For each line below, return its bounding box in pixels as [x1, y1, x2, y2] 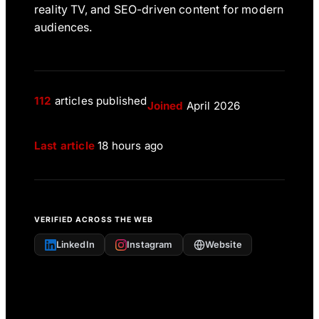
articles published [51, 93, 147, 108]
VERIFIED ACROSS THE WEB [34, 215, 153, 225]
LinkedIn [56, 239, 95, 250]
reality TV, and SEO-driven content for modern [34, 2, 284, 17]
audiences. [34, 20, 93, 35]
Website [204, 239, 242, 250]
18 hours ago [94, 139, 164, 153]
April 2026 [183, 99, 241, 113]
